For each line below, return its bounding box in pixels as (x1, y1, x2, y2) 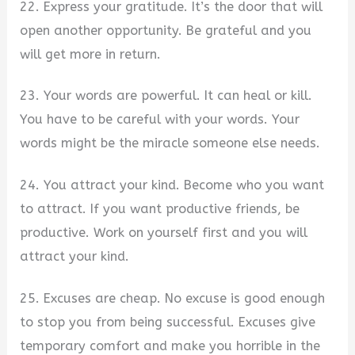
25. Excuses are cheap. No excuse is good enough (20, 290, 326, 306)
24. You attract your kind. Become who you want (20, 177, 325, 193)
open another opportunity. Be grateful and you (20, 22, 312, 38)
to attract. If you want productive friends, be (20, 201, 300, 216)
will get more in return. (20, 46, 162, 62)
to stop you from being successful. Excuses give (20, 314, 316, 330)
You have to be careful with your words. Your (20, 112, 300, 128)
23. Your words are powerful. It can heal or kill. (20, 88, 313, 104)
